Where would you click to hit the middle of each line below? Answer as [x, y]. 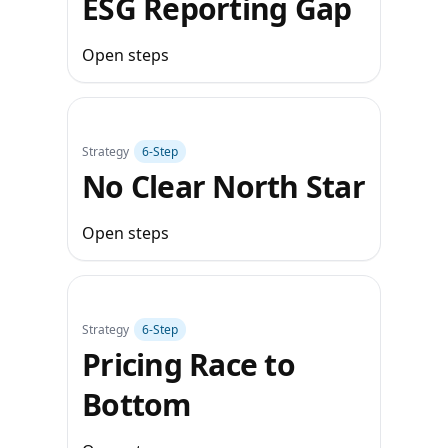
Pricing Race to [188, 364]
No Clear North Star [223, 186]
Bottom [136, 404]
